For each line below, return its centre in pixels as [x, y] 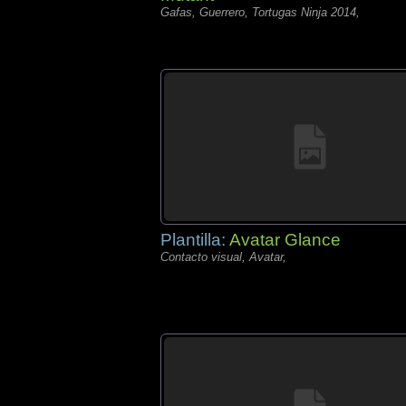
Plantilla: [195, 240]
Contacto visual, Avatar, [223, 257]
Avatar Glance [285, 240]
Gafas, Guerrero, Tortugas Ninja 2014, [260, 12]
